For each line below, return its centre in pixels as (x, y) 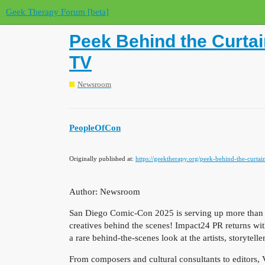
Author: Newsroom (105, 192)
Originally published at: (102, 159)
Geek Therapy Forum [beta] (57, 12)
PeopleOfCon (95, 128)
